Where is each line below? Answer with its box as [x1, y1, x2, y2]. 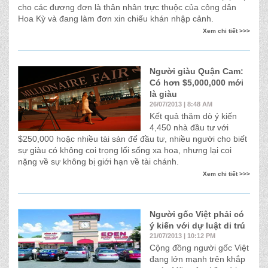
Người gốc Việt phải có [150, 209, 244, 219]
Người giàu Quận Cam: [150, 66, 243, 76]
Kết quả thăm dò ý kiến [150, 111, 237, 121]
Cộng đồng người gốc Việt [150, 243, 249, 252]
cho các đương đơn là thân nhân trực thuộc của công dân [18, 2, 236, 12]
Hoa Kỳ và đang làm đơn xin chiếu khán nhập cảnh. [18, 14, 214, 23]
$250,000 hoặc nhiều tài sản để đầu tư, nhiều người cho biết [18, 134, 247, 144]
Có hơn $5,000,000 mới [150, 78, 243, 87]
